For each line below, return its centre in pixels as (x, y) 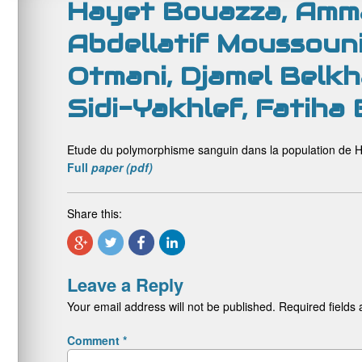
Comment (95, 340)
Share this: (95, 213)
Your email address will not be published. (171, 306)
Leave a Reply (125, 284)
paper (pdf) (120, 167)
